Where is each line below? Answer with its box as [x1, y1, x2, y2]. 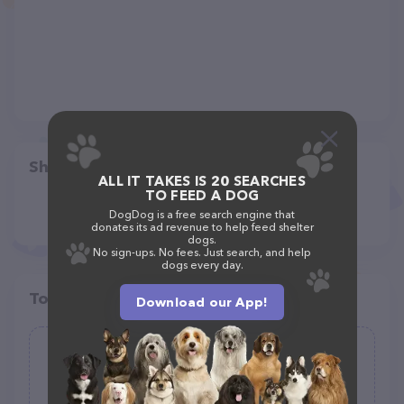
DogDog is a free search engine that [109, 207, 295, 221]
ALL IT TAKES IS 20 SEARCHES [97, 172, 307, 189]
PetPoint [48, 348, 115, 368]
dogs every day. [161, 258, 243, 271]
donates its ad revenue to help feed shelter [90, 220, 314, 234]
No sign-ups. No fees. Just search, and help [93, 245, 311, 259]
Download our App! [135, 294, 269, 310]
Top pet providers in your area [29, 289, 277, 308]
